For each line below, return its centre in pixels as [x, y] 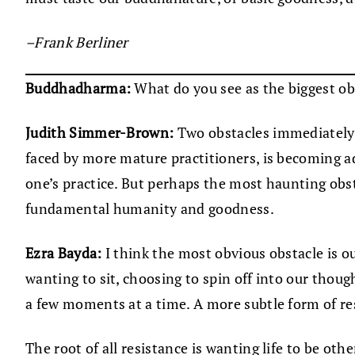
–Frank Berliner [77, 42]
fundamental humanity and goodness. [150, 209]
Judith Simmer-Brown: [100, 133]
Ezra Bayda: [64, 253]
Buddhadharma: [78, 88]
